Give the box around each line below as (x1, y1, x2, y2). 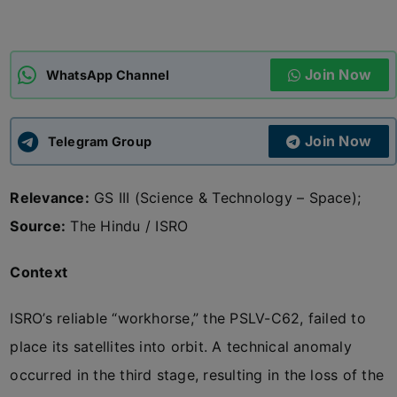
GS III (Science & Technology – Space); (89, 189, 362, 206)
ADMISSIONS (21, 28, 109, 47)
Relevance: (10, 189, 90, 206)
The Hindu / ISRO (66, 217, 189, 235)
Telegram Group (47, 133, 152, 149)
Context (10, 263, 68, 281)
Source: (10, 217, 66, 235)
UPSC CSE (21, 145, 93, 164)
